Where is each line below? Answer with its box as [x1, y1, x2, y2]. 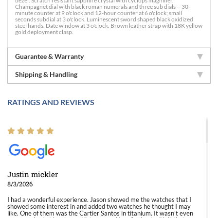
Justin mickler [7, 169, 58, 179]
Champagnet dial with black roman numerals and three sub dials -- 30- [15, 3, 190, 10]
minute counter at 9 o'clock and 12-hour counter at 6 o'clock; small [15, 9, 182, 17]
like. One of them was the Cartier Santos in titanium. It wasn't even [7, 209, 193, 217]
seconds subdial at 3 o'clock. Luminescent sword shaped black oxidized [15, 16, 193, 23]
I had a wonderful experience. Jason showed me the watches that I [7, 196, 191, 203]
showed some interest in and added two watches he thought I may [7, 202, 191, 210]
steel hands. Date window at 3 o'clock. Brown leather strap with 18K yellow [15, 22, 202, 29]
